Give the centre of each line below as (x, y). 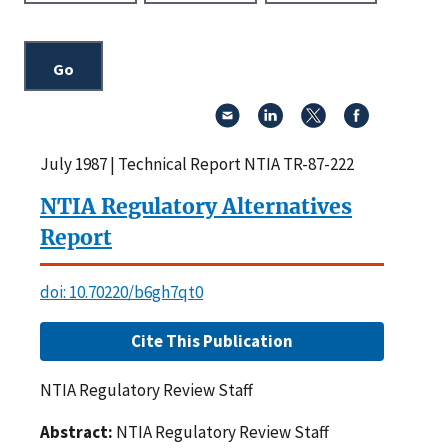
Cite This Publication (212, 340)
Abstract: (76, 431)
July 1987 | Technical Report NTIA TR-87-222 (197, 163)
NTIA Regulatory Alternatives (196, 206)
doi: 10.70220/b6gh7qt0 (121, 291)
